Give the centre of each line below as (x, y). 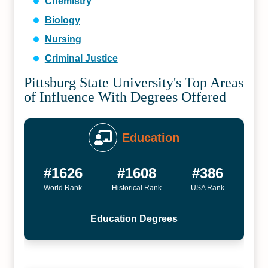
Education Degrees (134, 219)
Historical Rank (136, 188)
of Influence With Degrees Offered (125, 97)
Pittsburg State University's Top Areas (134, 83)
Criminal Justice (81, 58)
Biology (62, 20)
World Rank (63, 188)
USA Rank (208, 188)
